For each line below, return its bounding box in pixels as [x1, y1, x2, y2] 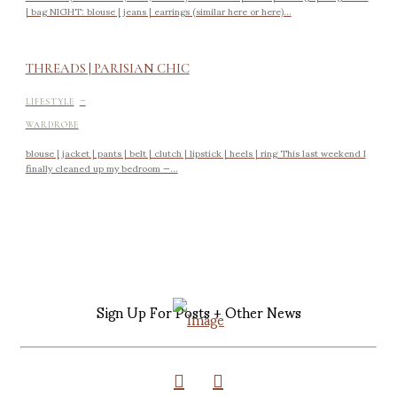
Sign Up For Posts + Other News [96, 291, 301, 332]
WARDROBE [25, 120, 79, 130]
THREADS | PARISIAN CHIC [25, 60, 190, 77]
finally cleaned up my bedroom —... [25, 152, 178, 182]
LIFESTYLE [25, 97, 74, 107]
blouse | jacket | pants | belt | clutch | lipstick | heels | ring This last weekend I [25, 137, 366, 167]
